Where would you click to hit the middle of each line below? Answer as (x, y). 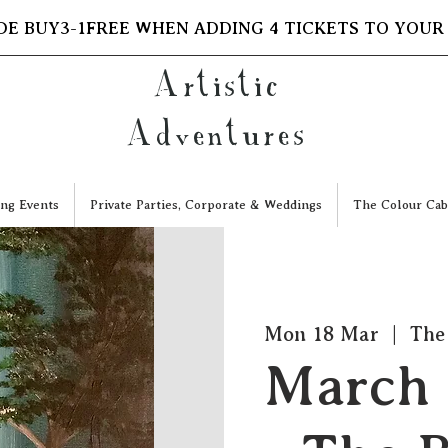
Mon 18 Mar (321, 334)
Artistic (218, 83)
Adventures (218, 132)
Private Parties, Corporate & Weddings (205, 204)
